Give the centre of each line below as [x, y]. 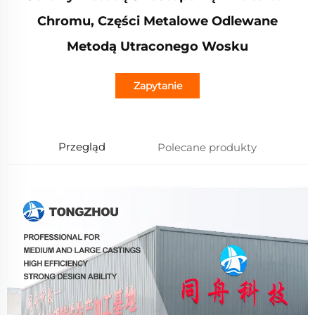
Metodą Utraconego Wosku [157, 47]
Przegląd [82, 147]
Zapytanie [157, 86]
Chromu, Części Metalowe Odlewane [157, 21]
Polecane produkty [207, 147]
